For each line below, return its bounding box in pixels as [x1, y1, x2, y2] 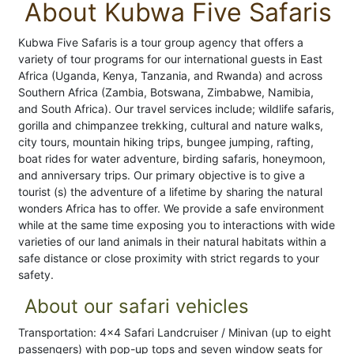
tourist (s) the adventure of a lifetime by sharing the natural [18, 185, 322, 199]
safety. [18, 268, 54, 282]
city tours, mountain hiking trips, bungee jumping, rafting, [18, 135, 314, 149]
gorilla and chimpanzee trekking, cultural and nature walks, [18, 119, 323, 133]
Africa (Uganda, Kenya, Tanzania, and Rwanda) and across [18, 69, 322, 83]
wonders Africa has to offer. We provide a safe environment [18, 201, 324, 216]
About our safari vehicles [24, 295, 249, 318]
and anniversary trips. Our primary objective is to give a [18, 168, 305, 183]
